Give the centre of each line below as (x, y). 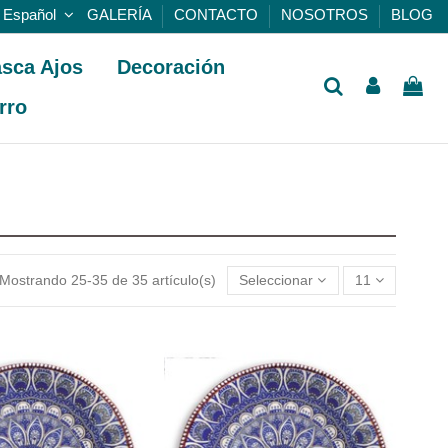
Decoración (171, 67)
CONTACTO (218, 15)
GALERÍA (121, 15)
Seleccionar (276, 280)
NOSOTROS (326, 15)
